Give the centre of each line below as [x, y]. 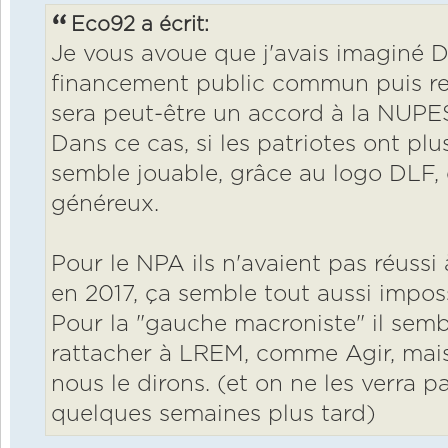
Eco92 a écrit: [140, 24]
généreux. [105, 204]
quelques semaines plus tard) [213, 414]
